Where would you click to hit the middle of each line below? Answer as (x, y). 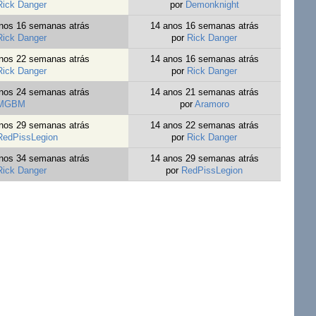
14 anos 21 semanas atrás (204, 92)
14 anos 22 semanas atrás (204, 126)
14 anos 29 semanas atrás (204, 159)
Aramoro (212, 104)
